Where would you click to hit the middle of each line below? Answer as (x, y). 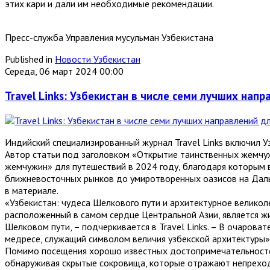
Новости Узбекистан (98, 59)
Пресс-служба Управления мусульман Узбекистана (109, 38)
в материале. (32, 190)
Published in (29, 59)
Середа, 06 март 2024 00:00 (64, 71)
